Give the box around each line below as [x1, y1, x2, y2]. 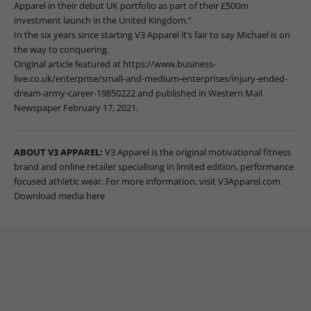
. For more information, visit [101, 174, 218, 187]
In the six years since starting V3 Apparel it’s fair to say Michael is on [14, 28, 290, 41]
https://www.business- [123, 57, 216, 70]
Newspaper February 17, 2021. [14, 101, 138, 114]
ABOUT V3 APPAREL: [14, 145, 103, 158]
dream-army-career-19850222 [14, 86, 135, 99]
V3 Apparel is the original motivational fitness [103, 145, 291, 158]
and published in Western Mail [135, 86, 262, 99]
